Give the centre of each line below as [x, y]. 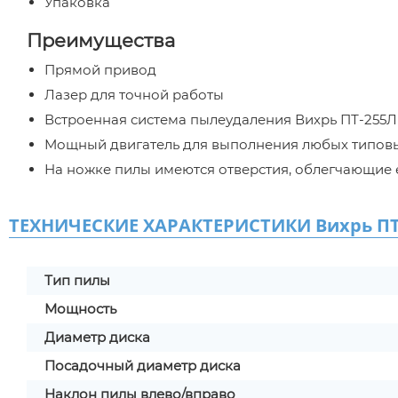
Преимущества [101, 40]
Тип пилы [77, 280]
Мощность [80, 309]
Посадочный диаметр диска [143, 366]
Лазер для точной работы [134, 95]
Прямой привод [100, 70]
